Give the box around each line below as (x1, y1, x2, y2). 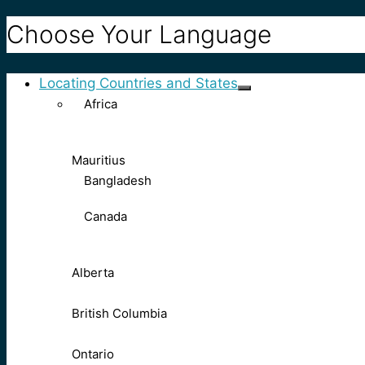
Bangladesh (84, 173, 152, 189)
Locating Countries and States (39, 75, 238, 92)
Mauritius (72, 152, 125, 169)
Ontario (72, 346, 114, 363)
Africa (84, 96, 117, 112)
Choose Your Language (7, 20, 271, 50)
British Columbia (72, 306, 167, 322)
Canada (84, 209, 127, 225)
